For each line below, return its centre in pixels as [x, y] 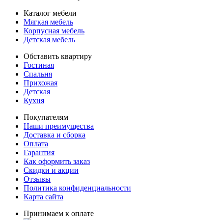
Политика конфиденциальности [77, 188]
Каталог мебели [50, 13]
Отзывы [37, 179]
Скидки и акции [51, 170]
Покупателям [46, 117]
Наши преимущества [59, 126]
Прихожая [41, 82]
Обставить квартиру [58, 56]
